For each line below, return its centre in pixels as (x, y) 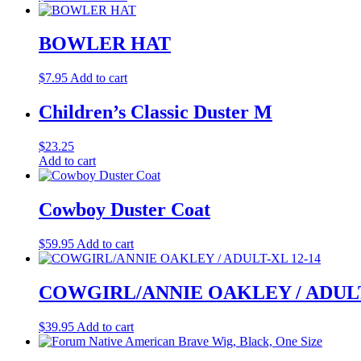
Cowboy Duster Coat (124, 210)
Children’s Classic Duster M (156, 112)
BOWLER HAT (105, 44)
